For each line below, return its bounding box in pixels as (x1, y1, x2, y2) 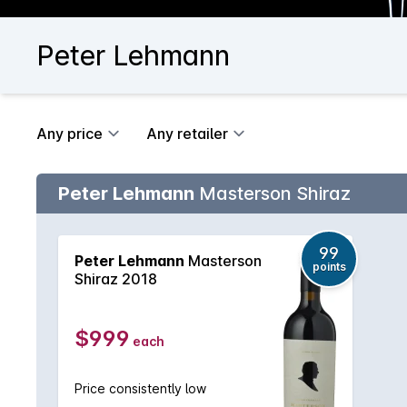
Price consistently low (74, 381, 206, 396)
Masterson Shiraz (194, 183, 351, 204)
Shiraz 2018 (74, 270, 157, 288)
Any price (36, 124, 103, 143)
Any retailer (146, 124, 228, 143)
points (312, 260, 346, 273)
